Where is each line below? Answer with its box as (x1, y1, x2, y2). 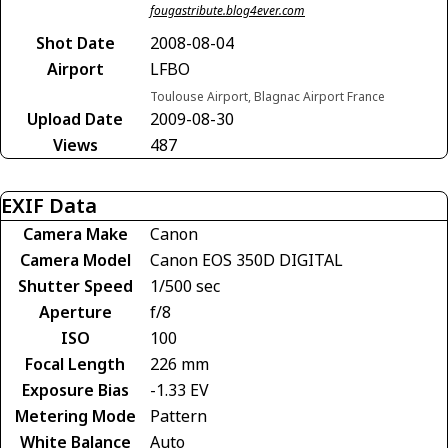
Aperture (38, 301, 112, 324)
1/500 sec (150, 275, 220, 298)
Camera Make (22, 223, 128, 246)
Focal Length (25, 353, 125, 376)
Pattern (150, 405, 207, 428)
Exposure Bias (21, 379, 129, 402)
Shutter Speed (17, 275, 133, 298)
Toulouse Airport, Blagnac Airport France (150, 88, 385, 106)
